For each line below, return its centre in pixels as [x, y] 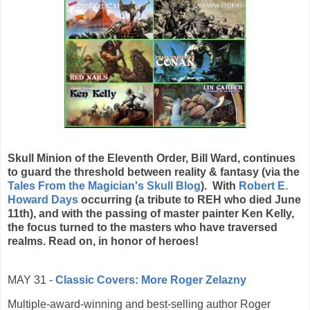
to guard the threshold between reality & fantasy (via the [154, 172]
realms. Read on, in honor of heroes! [103, 241]
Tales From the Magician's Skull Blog [104, 185]
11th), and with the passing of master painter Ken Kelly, [151, 213]
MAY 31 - [31, 280]
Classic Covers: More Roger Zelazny [151, 280]
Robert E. [263, 185]
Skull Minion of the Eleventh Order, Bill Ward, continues [152, 158]
